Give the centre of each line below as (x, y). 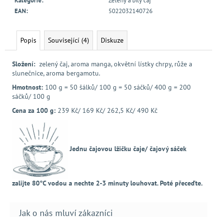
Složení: (24, 64)
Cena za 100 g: (34, 110)
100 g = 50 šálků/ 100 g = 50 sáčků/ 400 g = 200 (118, 87)
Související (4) (69, 40)
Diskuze (112, 40)
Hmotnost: (28, 87)
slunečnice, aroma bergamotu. (56, 73)
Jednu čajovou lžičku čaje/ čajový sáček (127, 148)
